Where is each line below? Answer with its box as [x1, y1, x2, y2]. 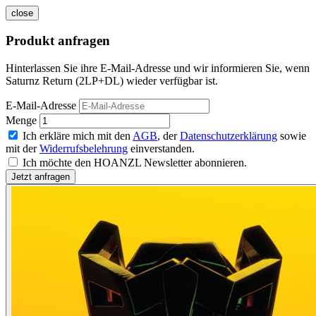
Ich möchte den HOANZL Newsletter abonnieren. [23, 157, 247, 169]
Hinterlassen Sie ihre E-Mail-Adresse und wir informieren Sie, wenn [6, 62, 310, 75]
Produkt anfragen [6, 33, 110, 49]
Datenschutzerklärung [180, 130, 277, 142]
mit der [6, 142, 39, 155]
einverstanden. [128, 142, 195, 155]
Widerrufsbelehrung [39, 142, 128, 155]
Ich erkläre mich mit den [23, 130, 133, 142]
